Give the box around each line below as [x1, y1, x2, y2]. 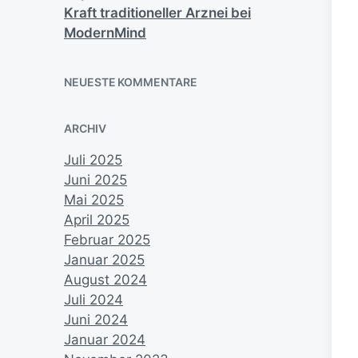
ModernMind [64, 25, 146, 42]
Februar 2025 [64, 232, 150, 249]
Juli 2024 [64, 292, 123, 308]
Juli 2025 [64, 152, 122, 169]
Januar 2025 [64, 252, 145, 268]
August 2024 [64, 272, 147, 288]
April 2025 [64, 212, 129, 229]
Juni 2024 [64, 312, 128, 328]
